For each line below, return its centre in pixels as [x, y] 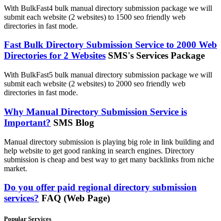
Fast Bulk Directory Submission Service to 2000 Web [110, 45]
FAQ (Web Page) [76, 198]
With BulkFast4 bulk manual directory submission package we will [108, 8]
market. [16, 168]
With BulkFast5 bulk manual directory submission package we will [108, 75]
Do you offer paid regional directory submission [100, 187]
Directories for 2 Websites [55, 56]
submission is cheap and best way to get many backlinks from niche [109, 159]
